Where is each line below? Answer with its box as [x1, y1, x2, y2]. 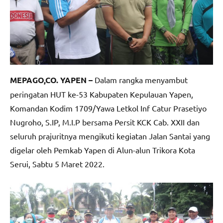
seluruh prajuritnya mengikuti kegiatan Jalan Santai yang [10, 130, 210, 141]
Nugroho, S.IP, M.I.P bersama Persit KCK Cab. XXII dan [10, 116, 200, 127]
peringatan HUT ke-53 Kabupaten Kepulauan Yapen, [10, 89, 193, 99]
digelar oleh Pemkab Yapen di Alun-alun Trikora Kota [10, 144, 195, 155]
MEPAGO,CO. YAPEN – [10, 74, 95, 85]
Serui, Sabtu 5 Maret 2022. [10, 158, 105, 169]
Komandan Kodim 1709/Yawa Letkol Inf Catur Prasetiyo [10, 103, 207, 113]
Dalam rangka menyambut [95, 74, 188, 85]
